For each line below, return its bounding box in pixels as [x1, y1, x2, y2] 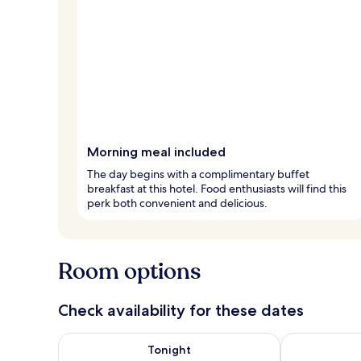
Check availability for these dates [58, 300, 304, 320]
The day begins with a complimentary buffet [87, 166, 309, 181]
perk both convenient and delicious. [87, 195, 268, 210]
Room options [58, 255, 201, 287]
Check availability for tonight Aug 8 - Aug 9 [57, 331, 310, 349]
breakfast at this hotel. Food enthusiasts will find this [87, 180, 346, 196]
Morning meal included [87, 143, 226, 160]
